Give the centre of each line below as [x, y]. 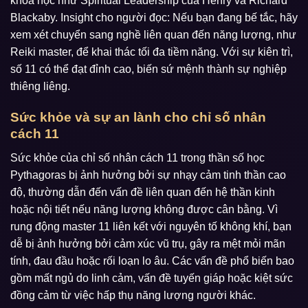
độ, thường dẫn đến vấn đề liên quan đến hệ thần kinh [143, 192]
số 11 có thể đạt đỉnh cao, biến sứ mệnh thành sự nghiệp [148, 69]
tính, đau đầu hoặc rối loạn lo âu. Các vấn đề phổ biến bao [152, 261]
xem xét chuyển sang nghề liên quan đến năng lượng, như [153, 35]
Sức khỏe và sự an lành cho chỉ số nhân [138, 118]
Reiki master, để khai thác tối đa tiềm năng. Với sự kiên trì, [152, 52]
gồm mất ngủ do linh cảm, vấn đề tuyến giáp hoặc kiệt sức [152, 278]
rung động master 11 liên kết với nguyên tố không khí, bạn [151, 226]
